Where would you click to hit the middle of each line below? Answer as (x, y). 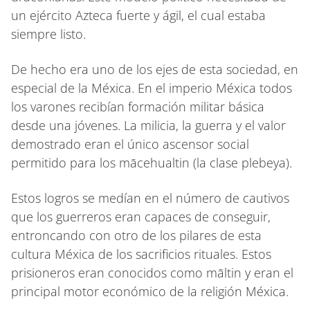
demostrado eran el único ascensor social (130, 144)
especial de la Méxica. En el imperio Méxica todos (152, 88)
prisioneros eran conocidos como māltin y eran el (152, 272)
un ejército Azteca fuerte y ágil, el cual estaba (138, 15)
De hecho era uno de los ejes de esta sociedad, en (155, 69)
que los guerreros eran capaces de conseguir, (141, 216)
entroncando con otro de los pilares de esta (136, 235)
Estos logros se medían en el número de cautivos (150, 198)
